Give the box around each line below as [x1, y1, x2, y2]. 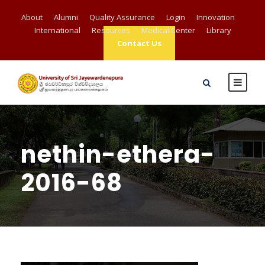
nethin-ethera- [21, 138, 215, 171]
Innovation [196, 12, 235, 22]
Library [206, 25, 231, 35]
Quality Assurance [89, 12, 155, 22]
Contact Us [117, 38, 161, 49]
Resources [91, 25, 130, 35]
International [34, 25, 80, 35]
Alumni [53, 12, 78, 22]
